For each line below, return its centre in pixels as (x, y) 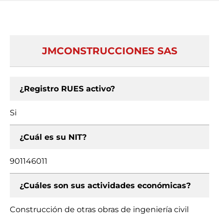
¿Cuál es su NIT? (53, 137)
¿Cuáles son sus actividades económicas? (105, 186)
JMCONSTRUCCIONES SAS (109, 51)
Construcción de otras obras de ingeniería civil (99, 209)
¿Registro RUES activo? (67, 89)
